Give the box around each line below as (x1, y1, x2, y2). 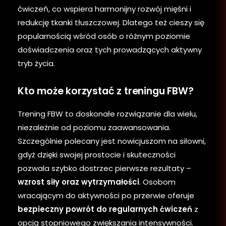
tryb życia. (18, 58, 55, 69)
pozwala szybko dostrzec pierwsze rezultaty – (18, 162, 191, 174)
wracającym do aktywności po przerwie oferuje (18, 190, 194, 201)
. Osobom (139, 176, 176, 187)
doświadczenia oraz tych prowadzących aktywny (18, 44, 202, 55)
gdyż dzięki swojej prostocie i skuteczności (18, 149, 176, 160)
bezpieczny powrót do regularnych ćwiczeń (18, 203, 192, 214)
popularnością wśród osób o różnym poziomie (18, 30, 190, 41)
